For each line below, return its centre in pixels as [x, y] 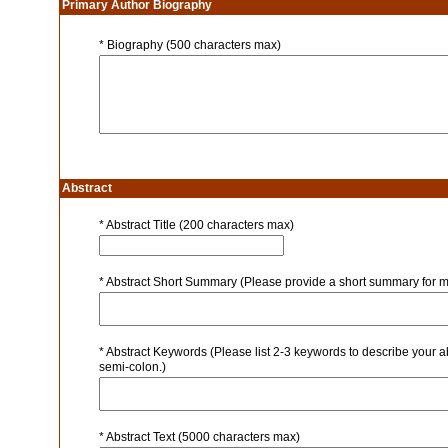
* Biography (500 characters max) [190, 45]
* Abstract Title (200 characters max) [196, 225]
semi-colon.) [132, 367]
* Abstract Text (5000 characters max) [199, 437]
